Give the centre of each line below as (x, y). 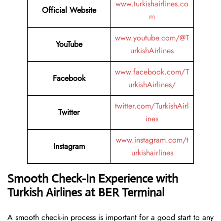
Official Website (69, 10)
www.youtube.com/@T (152, 38)
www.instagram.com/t (152, 140)
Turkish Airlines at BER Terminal (86, 193)
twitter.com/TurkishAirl (152, 106)
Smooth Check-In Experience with (93, 179)
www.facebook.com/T (152, 72)
